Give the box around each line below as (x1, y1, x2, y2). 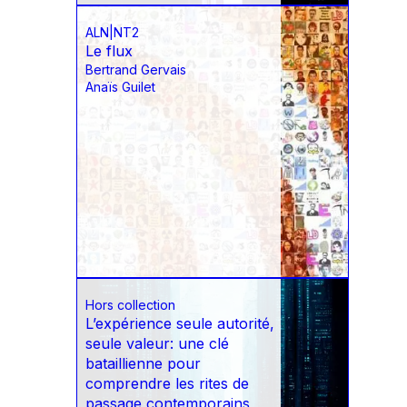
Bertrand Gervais (85, 62, 186, 78)
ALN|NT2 (85, 25, 139, 41)
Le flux (85, 42, 133, 61)
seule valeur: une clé (85, 334, 229, 353)
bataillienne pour (85, 354, 201, 373)
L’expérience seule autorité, (85, 314, 274, 333)
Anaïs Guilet (85, 79, 155, 95)
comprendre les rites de (85, 374, 249, 393)
